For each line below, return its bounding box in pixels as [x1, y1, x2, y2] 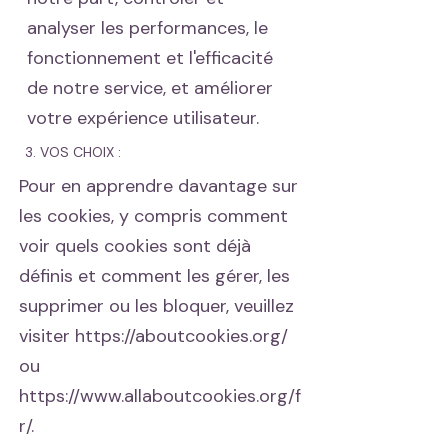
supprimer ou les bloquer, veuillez [19, 294, 294, 318]
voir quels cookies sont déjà [19, 234, 251, 258]
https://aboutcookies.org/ [75, 324, 288, 348]
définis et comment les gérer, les [19, 264, 290, 288]
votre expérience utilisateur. [27, 106, 259, 130]
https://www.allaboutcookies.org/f [19, 384, 301, 408]
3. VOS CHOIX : [25, 143, 121, 161]
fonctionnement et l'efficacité [27, 46, 273, 70]
